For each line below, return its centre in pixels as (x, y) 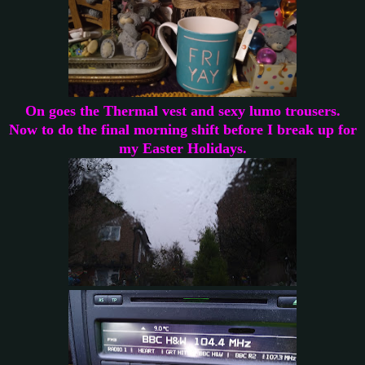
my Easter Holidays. (182, 148)
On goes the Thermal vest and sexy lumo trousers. (182, 110)
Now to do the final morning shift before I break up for (182, 129)
